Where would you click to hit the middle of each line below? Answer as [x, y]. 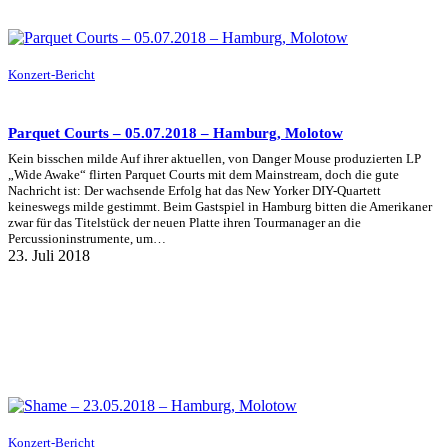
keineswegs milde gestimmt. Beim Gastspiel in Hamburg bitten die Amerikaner [220, 207]
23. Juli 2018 [49, 256]
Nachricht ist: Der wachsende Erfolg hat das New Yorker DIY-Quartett [194, 191]
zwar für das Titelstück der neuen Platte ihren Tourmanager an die [184, 223]
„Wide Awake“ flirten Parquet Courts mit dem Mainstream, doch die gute [203, 175]
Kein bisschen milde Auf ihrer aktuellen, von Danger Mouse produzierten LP [214, 159]
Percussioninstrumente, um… [87, 239]
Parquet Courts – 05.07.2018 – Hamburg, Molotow [175, 132]
